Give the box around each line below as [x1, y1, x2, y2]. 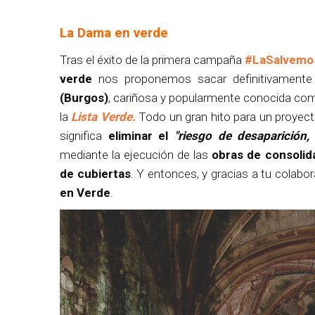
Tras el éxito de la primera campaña [60, 53, 245, 67]
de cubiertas [60, 167, 131, 181]
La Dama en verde [60, 25, 168, 41]
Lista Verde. [71, 110, 136, 124]
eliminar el [108, 129, 175, 143]
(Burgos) [60, 91, 108, 105]
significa [60, 129, 108, 143]
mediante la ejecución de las [60, 148, 212, 162]
